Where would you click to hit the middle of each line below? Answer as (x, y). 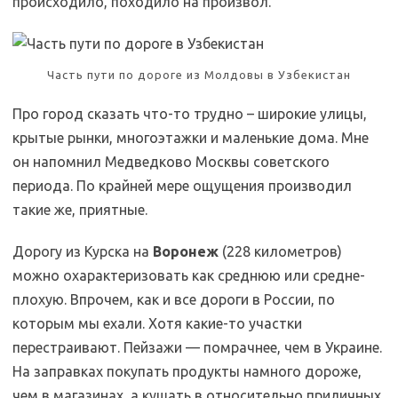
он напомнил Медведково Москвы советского (171, 162)
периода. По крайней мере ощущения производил (182, 186)
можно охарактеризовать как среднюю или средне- (189, 275)
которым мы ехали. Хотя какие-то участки (157, 323)
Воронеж (186, 251)
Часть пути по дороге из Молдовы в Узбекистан (199, 75)
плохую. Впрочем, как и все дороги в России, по (174, 299)
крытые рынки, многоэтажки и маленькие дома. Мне (191, 138)
